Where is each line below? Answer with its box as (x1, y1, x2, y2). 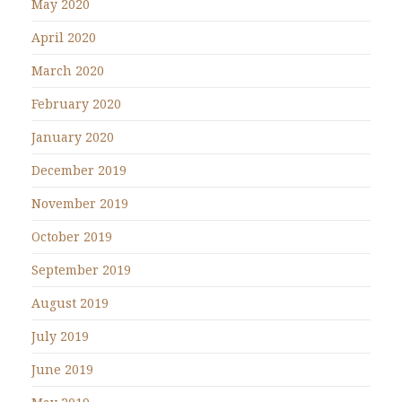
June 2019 (31, 360, 93, 378)
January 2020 (31, 127, 114, 145)
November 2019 (31, 194, 128, 212)
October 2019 (31, 227, 112, 245)
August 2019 (31, 293, 109, 311)
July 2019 (31, 327, 89, 345)
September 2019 (31, 260, 131, 278)
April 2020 (31, 28, 96, 46)
